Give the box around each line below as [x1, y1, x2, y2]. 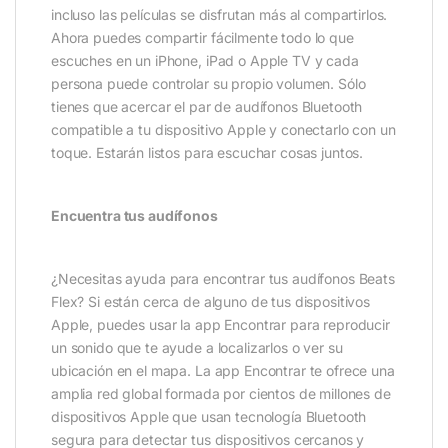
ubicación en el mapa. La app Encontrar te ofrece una [51, 362, 395, 380]
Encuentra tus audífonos [51, 207, 218, 225]
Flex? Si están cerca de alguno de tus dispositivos [51, 293, 370, 311]
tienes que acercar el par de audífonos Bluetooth [51, 98, 363, 116]
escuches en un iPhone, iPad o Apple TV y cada [51, 52, 359, 70]
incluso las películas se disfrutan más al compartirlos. [51, 6, 388, 24]
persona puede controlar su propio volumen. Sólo [51, 75, 366, 93]
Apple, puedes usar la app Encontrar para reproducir [51, 316, 390, 334]
